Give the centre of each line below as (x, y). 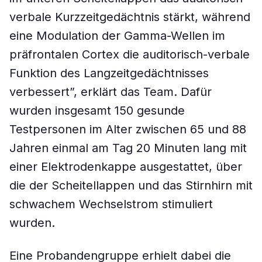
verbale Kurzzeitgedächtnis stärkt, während (130, 17)
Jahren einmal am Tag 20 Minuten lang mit (128, 148)
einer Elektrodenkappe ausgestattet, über (126, 167)
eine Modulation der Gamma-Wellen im (117, 36)
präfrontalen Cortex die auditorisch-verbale (130, 54)
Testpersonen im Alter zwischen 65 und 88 (128, 129)
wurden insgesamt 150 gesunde (97, 111)
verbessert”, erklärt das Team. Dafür (111, 92)
